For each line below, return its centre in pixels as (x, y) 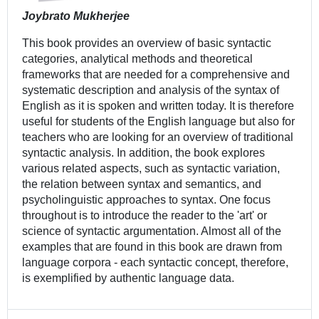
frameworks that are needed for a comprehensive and (156, 74)
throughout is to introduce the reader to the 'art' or (144, 215)
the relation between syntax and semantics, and (141, 184)
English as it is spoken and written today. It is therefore (158, 105)
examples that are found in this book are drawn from (152, 246)
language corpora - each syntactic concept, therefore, (155, 262)
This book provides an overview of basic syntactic (146, 43)
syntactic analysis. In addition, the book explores (143, 152)
